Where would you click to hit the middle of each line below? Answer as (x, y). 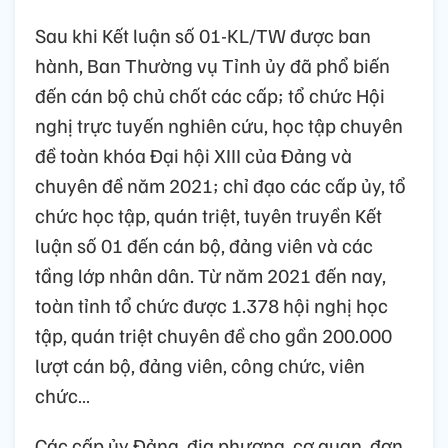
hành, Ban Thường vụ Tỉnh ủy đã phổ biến (212, 64)
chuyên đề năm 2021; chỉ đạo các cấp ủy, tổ (220, 184)
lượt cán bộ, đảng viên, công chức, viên (200, 364)
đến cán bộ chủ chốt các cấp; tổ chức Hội (210, 94)
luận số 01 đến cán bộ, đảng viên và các (204, 244)
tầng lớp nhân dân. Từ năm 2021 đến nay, (210, 274)
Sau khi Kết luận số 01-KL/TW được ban (203, 34)
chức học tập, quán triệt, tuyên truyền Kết (208, 214)
